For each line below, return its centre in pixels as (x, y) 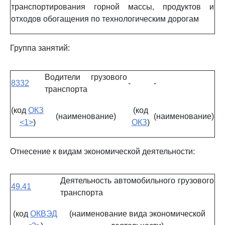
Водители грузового (86, 77)
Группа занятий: (40, 48)
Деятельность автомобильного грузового (137, 181)
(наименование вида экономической (137, 214)
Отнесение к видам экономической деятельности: (102, 151)
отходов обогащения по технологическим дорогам (105, 19)
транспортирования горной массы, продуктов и (113, 7)
